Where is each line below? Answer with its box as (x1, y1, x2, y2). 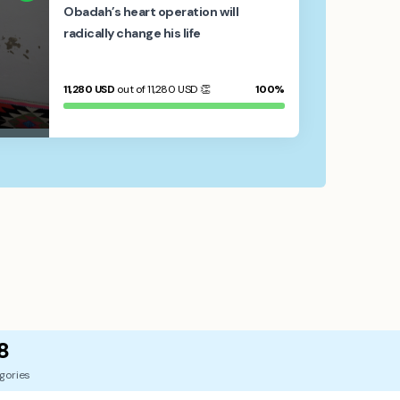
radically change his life (63, 25, 202, 41)
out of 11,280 (114, 82, 179, 96)
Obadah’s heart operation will (63, 4, 239, 20)
